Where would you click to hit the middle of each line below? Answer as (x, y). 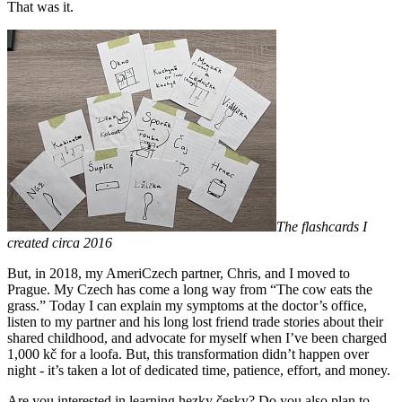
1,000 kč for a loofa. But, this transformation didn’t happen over (188, 354)
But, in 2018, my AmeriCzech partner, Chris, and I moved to (179, 273)
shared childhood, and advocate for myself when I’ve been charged (197, 337)
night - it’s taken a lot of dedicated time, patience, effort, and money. (199, 370)
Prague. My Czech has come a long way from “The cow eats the (190, 289)
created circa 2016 (60, 242)
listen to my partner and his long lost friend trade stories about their (195, 321)
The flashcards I (322, 226)
